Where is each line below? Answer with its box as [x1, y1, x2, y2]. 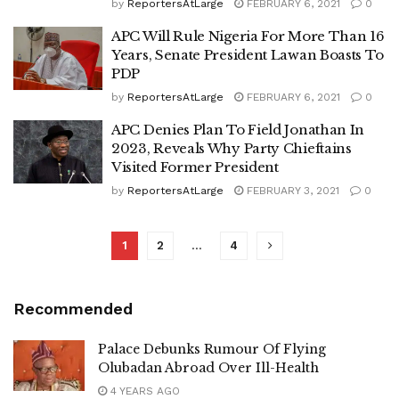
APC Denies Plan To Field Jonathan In [111, 121, 365, 138]
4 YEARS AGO [107, 385, 180, 397]
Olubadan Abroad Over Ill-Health [98, 360, 319, 376]
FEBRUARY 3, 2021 [243, 184, 339, 197]
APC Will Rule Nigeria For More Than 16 [111, 28, 385, 45]
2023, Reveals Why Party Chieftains [111, 140, 352, 157]
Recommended [13, 299, 133, 318]
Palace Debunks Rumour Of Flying [98, 341, 326, 357]
